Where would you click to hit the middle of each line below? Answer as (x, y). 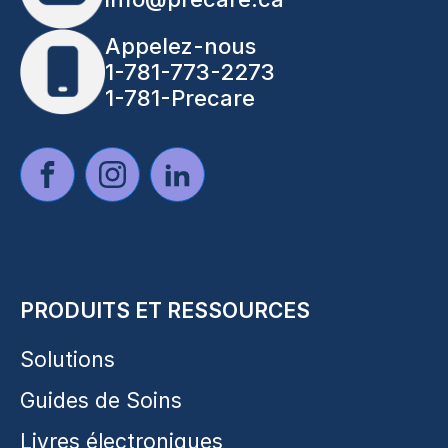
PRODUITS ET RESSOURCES (165, 310)
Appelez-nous (180, 45)
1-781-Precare (180, 97)
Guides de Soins (101, 400)
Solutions (67, 359)
